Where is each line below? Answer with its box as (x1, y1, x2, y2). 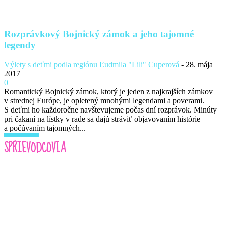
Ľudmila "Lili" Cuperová (99, 60, 179, 69)
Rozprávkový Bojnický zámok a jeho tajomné (4, 29, 194, 40)
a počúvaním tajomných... (4, 124, 86, 133)
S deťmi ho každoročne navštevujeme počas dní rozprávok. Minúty (4, 105, 217, 115)
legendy (4, 40, 36, 51)
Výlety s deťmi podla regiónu (4, 60, 97, 69)
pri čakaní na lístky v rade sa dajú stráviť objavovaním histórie (4, 115, 200, 124)
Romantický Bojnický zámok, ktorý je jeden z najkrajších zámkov (4, 87, 213, 96)
